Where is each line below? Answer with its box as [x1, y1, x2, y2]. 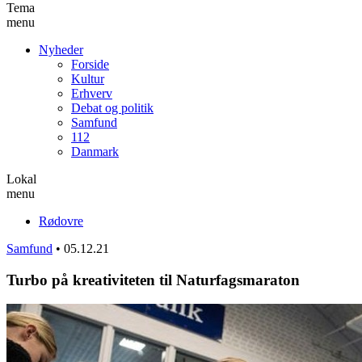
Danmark [71, 144, 119, 158]
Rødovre [39, 213, 83, 228]
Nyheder [39, 42, 83, 57]
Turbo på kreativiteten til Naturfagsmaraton [6, 271, 300, 288]
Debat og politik [71, 100, 154, 115]
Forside [71, 57, 109, 71]
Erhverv [71, 86, 112, 100]
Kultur [71, 71, 104, 86]
